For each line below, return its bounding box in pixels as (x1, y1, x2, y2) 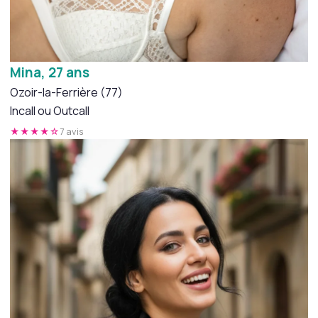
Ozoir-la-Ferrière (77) (10, 84, 123, 101)
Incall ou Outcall (10, 103, 89, 119)
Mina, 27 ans (10, 63, 89, 82)
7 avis (60, 125, 84, 138)
